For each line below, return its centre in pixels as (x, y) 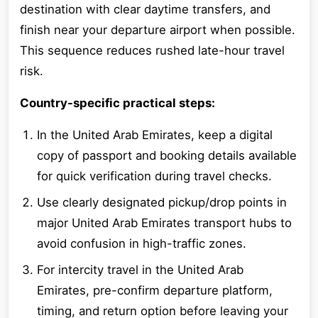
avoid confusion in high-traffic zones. (142, 243)
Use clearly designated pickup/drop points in (162, 202)
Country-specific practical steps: (117, 103)
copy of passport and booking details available (167, 155)
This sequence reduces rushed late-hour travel (152, 50)
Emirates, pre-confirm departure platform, (155, 290)
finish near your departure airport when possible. (158, 30)
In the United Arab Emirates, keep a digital (155, 135)
